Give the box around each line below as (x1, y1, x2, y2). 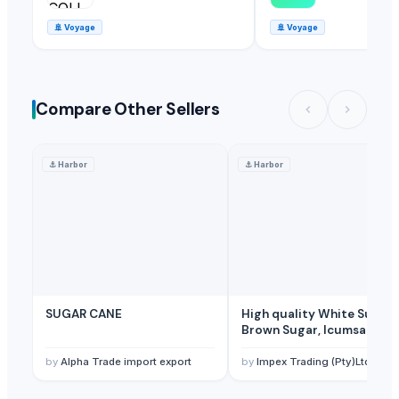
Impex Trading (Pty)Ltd (256, 354, 370, 368)
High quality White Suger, (241, 305, 395, 322)
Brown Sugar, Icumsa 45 (241, 322, 385, 338)
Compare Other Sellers (36, 98, 220, 121)
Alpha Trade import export (61, 354, 191, 368)
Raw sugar (241, 338, 303, 354)
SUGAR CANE (45, 305, 122, 322)
